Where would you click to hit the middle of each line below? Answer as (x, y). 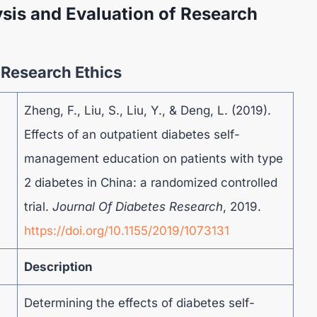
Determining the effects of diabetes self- (139, 303)
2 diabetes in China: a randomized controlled (150, 183)
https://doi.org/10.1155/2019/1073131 (126, 231)
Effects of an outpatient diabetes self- (132, 134)
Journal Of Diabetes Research (137, 207)
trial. (38, 207)
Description (58, 267)
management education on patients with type (153, 158)
